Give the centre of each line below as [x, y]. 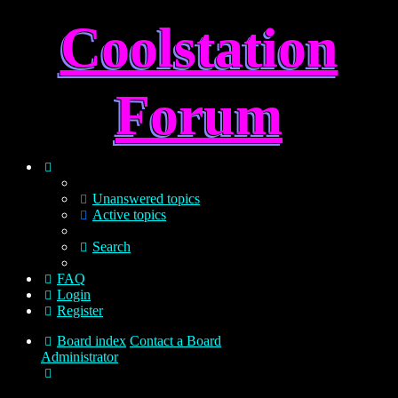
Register [80, 310]
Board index [92, 341]
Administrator [80, 357]
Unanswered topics [146, 199]
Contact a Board [175, 341]
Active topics [129, 215]
